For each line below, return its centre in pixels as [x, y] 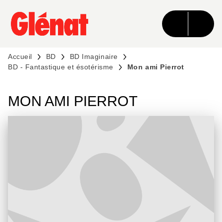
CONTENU [152, 17]
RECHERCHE [86, 17]
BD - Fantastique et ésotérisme [61, 67]
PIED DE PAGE [42, 35]
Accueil [20, 56]
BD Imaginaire [94, 56]
